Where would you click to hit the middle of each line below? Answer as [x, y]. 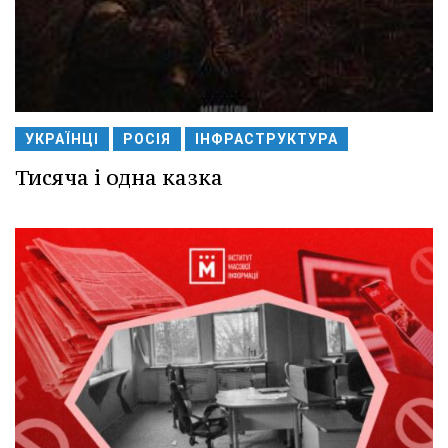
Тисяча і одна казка [119, 177]
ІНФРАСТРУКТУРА [266, 138]
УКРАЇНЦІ [62, 138]
